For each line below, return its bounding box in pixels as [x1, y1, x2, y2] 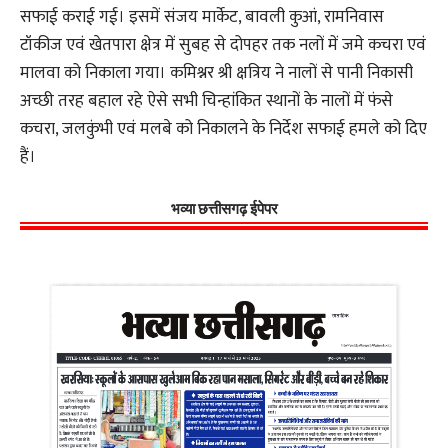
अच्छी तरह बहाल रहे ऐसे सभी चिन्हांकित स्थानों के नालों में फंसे [20, 86, 393, 115]
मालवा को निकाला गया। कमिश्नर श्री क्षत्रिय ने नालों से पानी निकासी [20, 58, 413, 87]
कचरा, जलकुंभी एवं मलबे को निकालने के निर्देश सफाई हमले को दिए [20, 114, 427, 143]
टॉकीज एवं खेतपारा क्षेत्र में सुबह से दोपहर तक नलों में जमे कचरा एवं [20, 30, 426, 59]
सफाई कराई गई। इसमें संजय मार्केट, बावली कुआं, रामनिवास [20, 2, 384, 31]
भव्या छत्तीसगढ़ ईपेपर [170, 198, 278, 217]
